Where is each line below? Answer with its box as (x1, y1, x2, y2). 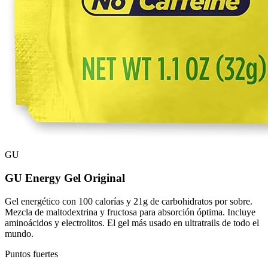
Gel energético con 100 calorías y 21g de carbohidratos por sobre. (5, 196, 252, 206)
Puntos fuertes (5, 248, 58, 259)
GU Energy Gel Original (5, 171, 125, 184)
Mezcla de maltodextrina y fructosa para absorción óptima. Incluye (5, 206, 255, 217)
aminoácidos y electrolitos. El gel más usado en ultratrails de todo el (5, 217, 259, 228)
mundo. (5, 228, 33, 239)
